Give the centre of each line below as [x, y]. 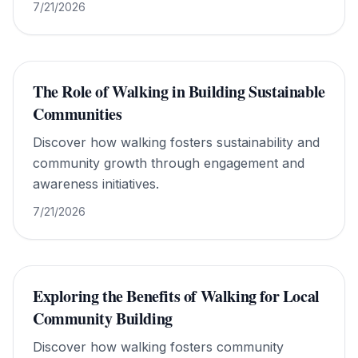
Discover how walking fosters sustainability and [176, 142]
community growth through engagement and [169, 163]
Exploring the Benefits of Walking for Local [176, 296]
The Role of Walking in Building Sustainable [179, 91]
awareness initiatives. [96, 184]
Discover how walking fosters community [158, 347]
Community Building [103, 318]
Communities [78, 114]
